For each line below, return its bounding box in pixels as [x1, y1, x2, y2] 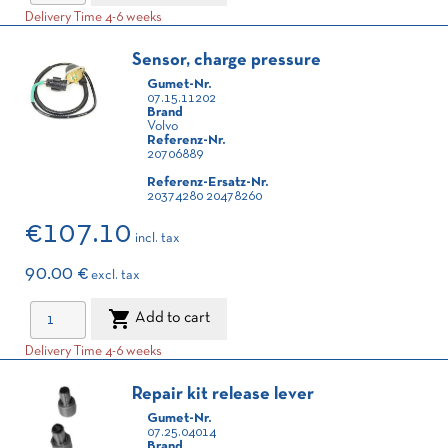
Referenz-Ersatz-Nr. [147, 176, 268, 189]
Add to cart [135, 311, 210, 326]
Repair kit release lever [132, 386, 314, 403]
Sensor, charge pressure [132, 52, 321, 69]
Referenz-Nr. [147, 134, 225, 147]
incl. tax [135, 232, 180, 245]
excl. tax [91, 269, 140, 282]
